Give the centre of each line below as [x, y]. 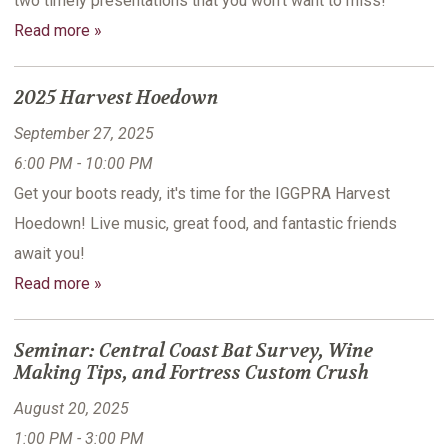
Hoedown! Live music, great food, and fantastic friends [205, 224]
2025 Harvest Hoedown [116, 98]
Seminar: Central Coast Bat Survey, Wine [193, 351]
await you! [49, 254]
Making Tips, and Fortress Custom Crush [191, 373]
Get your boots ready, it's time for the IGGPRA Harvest [202, 194]
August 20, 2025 [71, 409]
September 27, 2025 [84, 134]
